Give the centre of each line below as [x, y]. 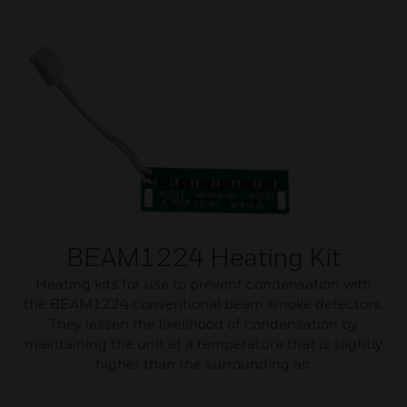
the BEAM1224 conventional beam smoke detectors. [203, 303]
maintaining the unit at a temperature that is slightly [203, 343]
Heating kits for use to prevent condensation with [203, 283]
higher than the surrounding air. [203, 363]
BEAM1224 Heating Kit [203, 257]
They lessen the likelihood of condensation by [203, 323]
